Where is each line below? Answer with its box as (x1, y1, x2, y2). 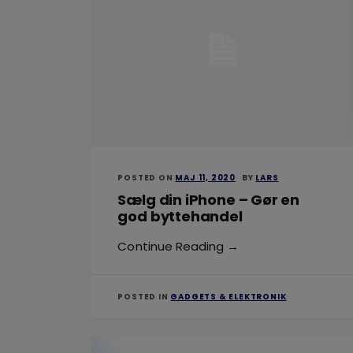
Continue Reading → (117, 238, 240, 255)
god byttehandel (117, 206, 243, 226)
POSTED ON (117, 171, 176, 184)
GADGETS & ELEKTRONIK (170, 291, 287, 303)
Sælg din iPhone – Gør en (117, 189, 300, 210)
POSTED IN (117, 291, 171, 303)
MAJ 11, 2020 (175, 171, 236, 184)
